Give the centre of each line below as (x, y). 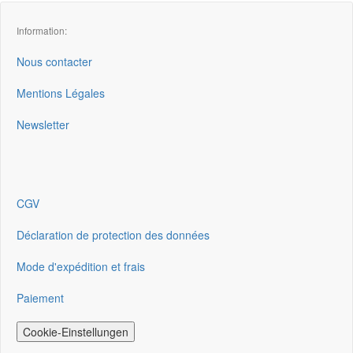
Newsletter (43, 124)
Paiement (40, 297)
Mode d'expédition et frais (81, 266)
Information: (42, 30)
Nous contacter (54, 61)
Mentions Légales (61, 93)
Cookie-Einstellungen (76, 331)
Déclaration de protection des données (113, 234)
